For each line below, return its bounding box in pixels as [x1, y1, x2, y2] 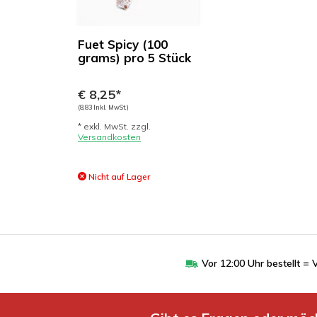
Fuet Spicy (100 [78, 37, 168, 52]
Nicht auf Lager [86, 171, 150, 182]
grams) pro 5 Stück [78, 50, 191, 65]
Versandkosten [78, 132, 141, 142]
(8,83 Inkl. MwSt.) [78, 103, 129, 111]
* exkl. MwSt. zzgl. [78, 121, 151, 132]
